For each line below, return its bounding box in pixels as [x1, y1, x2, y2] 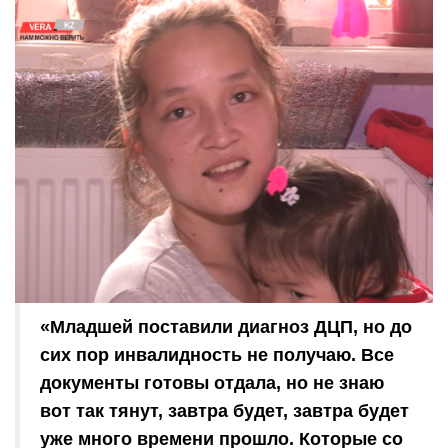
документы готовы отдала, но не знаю [40, 373, 384, 394]
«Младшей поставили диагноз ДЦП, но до [40, 317, 412, 338]
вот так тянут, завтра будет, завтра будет [40, 401, 409, 422]
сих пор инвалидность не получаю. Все [40, 345, 394, 366]
